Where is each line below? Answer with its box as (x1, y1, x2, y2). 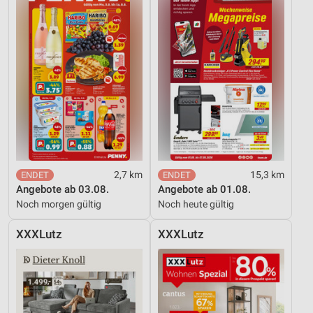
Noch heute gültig (158, 198, 234, 210)
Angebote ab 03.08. (16, 183, 109, 196)
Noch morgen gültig (16, 198, 101, 210)
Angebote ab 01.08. (158, 183, 251, 196)
